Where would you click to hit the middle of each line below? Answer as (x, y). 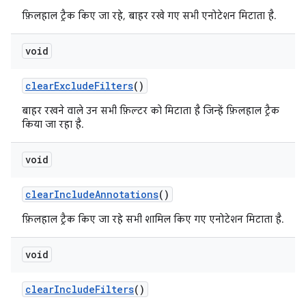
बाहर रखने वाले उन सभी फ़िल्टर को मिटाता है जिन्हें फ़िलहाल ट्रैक (151, 111)
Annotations (127, 194)
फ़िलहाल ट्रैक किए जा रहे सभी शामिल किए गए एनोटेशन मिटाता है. (153, 219)
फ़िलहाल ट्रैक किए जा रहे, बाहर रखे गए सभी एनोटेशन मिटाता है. (149, 16)
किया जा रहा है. (53, 124)
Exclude (74, 86)
